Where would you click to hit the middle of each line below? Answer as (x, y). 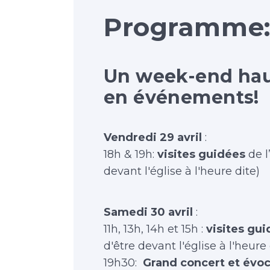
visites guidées (201, 154)
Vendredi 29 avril (153, 137)
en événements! (181, 97)
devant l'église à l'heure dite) (182, 171)
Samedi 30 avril (148, 212)
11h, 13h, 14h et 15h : (155, 229)
